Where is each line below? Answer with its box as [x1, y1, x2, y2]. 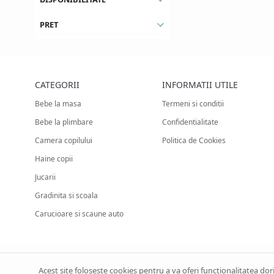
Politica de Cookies [161, 135, 226, 146]
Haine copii [35, 154, 73, 164]
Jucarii [35, 172, 56, 182]
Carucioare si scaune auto [35, 209, 124, 219]
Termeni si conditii [161, 98, 224, 109]
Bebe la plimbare [35, 117, 93, 127]
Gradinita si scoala [35, 190, 98, 201]
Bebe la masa [35, 98, 81, 109]
